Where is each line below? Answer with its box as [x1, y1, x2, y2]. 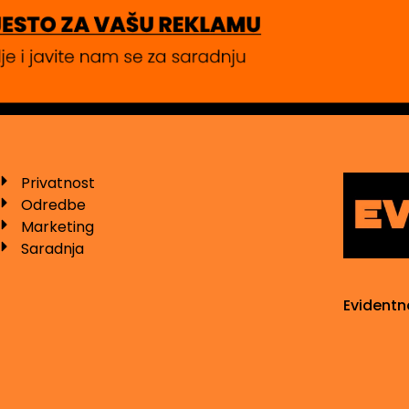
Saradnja [21, 238, 85, 260]
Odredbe [21, 194, 87, 216]
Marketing [21, 216, 95, 238]
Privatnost [21, 173, 96, 194]
